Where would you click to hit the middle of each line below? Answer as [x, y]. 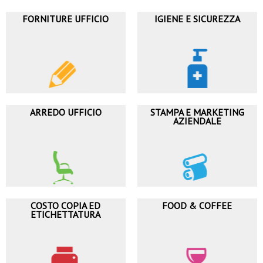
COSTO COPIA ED [66, 206]
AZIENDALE [197, 121]
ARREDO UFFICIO [65, 112]
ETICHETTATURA [66, 215]
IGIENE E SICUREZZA [197, 19]
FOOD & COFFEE [197, 206]
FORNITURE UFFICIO [66, 19]
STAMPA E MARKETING [197, 112]
